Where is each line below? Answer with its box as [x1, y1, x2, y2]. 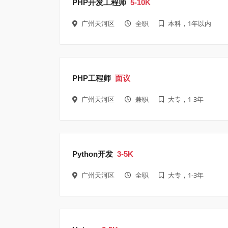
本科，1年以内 [168, 18, 211, 28]
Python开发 [72, 149, 113, 158]
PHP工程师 [72, 73, 111, 82]
